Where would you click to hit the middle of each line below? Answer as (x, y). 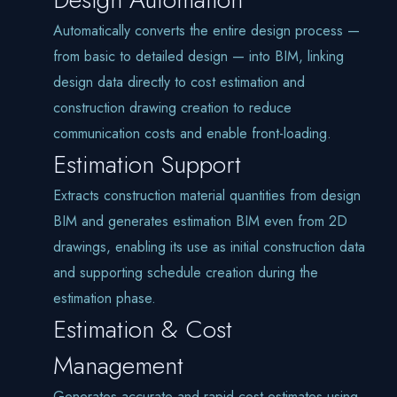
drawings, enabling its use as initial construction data (209, 247)
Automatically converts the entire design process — (206, 31)
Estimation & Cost (143, 330)
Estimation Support (147, 165)
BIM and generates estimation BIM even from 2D (200, 222)
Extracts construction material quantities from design (207, 196)
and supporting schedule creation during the (186, 273)
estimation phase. (105, 299)
